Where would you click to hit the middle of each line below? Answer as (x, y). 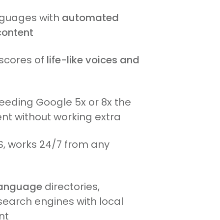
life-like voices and (93, 60)
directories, (71, 186)
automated (90, 17)
